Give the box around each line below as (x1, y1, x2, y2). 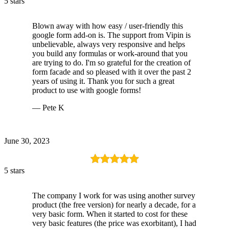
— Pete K (32, 103, 64, 112)
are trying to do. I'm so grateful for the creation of (32, 58, 191, 67)
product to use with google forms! (32, 85, 141, 95)
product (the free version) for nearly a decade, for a (32, 200, 196, 209)
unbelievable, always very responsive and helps (32, 39, 185, 49)
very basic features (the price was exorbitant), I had (32, 218, 196, 227)
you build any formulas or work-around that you (32, 49, 188, 58)
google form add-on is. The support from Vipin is (32, 30, 191, 39)
